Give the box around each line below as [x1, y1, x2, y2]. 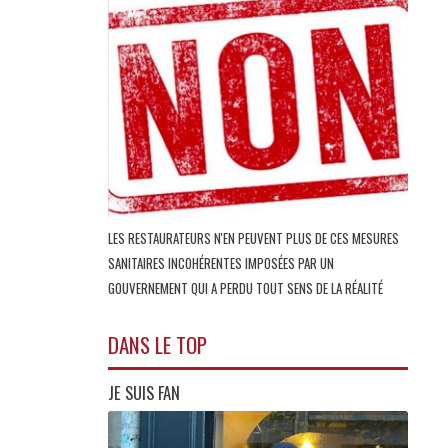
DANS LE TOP [108, 329, 207, 361]
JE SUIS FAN [108, 380, 180, 406]
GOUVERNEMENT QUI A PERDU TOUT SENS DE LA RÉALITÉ [108, 277, 386, 298]
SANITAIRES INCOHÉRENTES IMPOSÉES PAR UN [108, 252, 334, 273]
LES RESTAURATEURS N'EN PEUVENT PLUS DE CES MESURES [108, 227, 399, 248]
